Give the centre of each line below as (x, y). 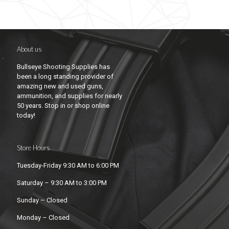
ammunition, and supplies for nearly (70, 96)
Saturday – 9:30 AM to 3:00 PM (62, 183)
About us (29, 49)
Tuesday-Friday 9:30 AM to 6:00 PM (68, 166)
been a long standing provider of (65, 77)
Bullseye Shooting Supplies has (63, 67)
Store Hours (33, 148)
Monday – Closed (43, 218)
